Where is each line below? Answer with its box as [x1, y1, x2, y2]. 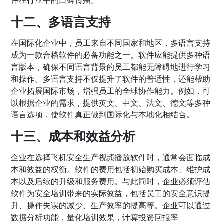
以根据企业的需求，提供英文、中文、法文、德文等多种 [11, 97, 211, 108]
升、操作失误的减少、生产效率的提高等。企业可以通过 [11, 199, 211, 211]
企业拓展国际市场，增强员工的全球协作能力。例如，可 [11, 85, 211, 96]
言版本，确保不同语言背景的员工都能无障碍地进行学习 [11, 61, 211, 72]
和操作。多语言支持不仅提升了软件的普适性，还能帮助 [11, 73, 211, 84]
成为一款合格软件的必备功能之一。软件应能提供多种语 [11, 49, 211, 60]
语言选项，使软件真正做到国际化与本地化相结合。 [11, 109, 195, 120]
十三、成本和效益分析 [11, 127, 136, 144]
